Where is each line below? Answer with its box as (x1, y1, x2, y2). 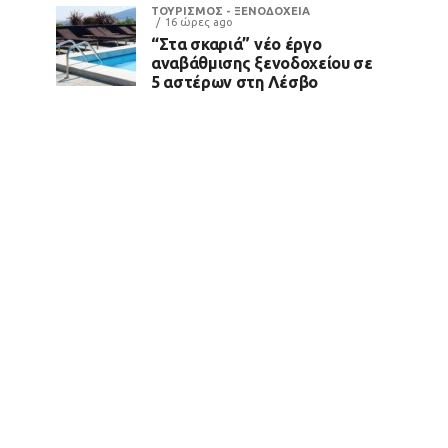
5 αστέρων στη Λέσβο (151, 73, 318, 91)
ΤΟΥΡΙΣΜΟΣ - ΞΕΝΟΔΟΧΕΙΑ (151, 5, 310, 17)
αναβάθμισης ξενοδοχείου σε (151, 54, 373, 72)
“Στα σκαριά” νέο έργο (151, 35, 322, 53)
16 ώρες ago (165, 16, 233, 28)
